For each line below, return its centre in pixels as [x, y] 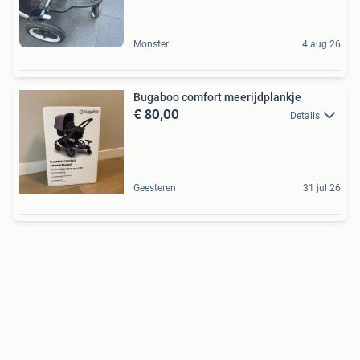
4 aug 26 [321, 44]
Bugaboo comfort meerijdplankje [217, 97]
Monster [151, 44]
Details [305, 116]
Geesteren [155, 188]
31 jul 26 [322, 188]
